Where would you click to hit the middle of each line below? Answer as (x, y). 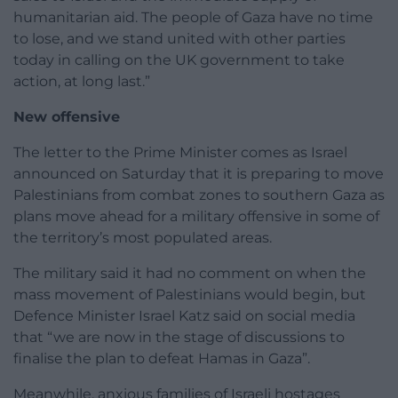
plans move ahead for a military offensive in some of (196, 217)
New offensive (67, 117)
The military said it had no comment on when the (190, 274)
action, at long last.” (82, 82)
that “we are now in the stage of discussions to (179, 338)
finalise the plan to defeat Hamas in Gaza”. (162, 359)
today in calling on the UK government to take (179, 60)
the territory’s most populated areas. (143, 238)
